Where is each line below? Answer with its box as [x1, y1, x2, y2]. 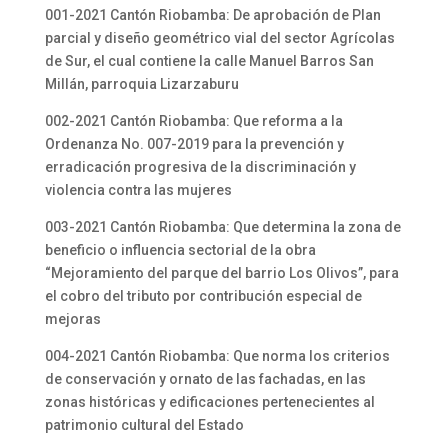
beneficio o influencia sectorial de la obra [44, 242, 316, 258]
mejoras [44, 311, 101, 327]
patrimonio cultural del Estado [44, 417, 244, 433]
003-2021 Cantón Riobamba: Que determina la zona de [44, 219, 401, 235]
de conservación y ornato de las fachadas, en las [44, 371, 366, 387]
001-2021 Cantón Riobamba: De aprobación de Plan [44, 7, 381, 23]
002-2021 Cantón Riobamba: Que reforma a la [44, 113, 343, 129]
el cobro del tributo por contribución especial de [44, 288, 362, 304]
